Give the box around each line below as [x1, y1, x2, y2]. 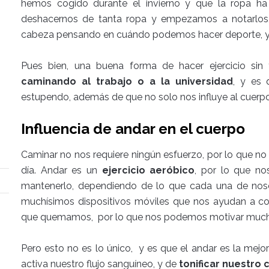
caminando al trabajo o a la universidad [21, 76, 233, 87]
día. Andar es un [21, 165, 102, 176]
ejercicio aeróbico [101, 165, 195, 176]
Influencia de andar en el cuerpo [21, 120, 245, 138]
